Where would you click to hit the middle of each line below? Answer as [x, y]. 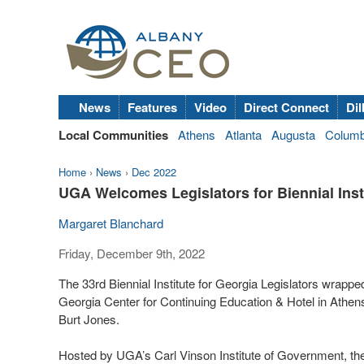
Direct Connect [286, 107]
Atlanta [243, 134]
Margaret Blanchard [111, 223]
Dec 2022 [154, 172]
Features [152, 107]
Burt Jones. [89, 319]
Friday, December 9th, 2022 [132, 253]
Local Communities [113, 135]
